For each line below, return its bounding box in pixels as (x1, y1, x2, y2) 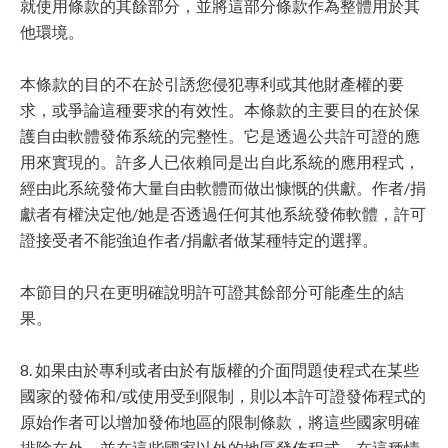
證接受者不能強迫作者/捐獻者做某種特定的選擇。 (20, 230, 378, 249)
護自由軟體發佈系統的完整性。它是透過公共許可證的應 (20, 126, 420, 145)
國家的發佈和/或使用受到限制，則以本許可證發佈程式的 (20, 386, 426, 405)
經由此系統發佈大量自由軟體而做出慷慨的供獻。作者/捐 (20, 178, 426, 197)
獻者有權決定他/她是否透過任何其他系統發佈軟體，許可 (20, 204, 426, 223)
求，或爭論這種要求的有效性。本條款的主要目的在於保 (20, 100, 420, 119)
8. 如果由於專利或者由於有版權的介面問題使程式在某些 (20, 360, 419, 379)
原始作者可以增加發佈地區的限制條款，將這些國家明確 (20, 412, 420, 431)
